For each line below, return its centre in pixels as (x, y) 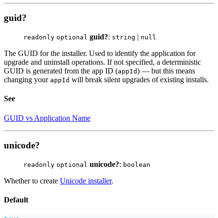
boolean (137, 165)
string (124, 37)
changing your (27, 80)
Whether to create (32, 181)
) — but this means (166, 71)
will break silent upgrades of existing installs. (139, 80)
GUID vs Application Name (47, 118)
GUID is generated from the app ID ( (61, 71)
